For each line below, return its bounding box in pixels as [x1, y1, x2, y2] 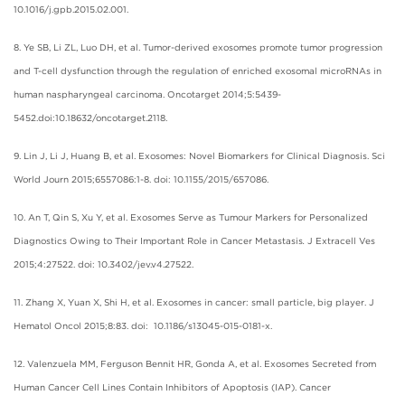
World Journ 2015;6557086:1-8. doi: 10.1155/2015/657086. [14, 173, 271, 184]
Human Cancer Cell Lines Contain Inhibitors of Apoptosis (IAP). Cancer [14, 381, 331, 392]
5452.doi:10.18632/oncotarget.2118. [14, 111, 167, 123]
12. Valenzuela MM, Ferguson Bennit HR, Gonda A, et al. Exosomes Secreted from [14, 357, 376, 369]
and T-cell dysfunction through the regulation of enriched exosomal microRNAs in [14, 64, 381, 76]
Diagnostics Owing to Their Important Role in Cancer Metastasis [14, 234, 303, 246]
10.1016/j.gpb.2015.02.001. [14, 3, 128, 14]
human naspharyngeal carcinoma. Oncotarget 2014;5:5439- [14, 88, 281, 99]
